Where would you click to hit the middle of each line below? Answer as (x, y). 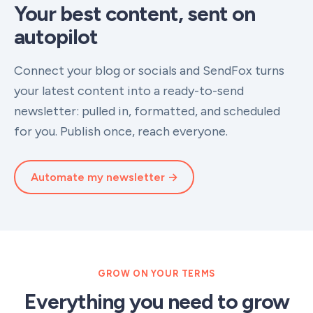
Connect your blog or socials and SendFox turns (149, 71)
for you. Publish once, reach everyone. (121, 131)
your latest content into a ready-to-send (129, 91)
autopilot (56, 37)
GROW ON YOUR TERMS (156, 274)
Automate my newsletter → (104, 177)
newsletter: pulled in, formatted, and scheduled (147, 111)
